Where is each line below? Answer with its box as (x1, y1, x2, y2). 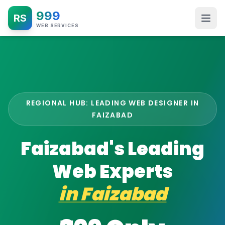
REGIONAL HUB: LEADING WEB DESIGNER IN (26, 98, 199, 108)
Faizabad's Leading (21, 136, 204, 162)
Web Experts (52, 159, 173, 184)
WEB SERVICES (36, 22, 79, 28)
